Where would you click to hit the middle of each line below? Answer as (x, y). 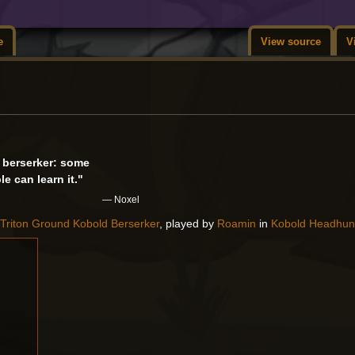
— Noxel (120, 199)
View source (291, 42)
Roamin (237, 223)
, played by (189, 223)
